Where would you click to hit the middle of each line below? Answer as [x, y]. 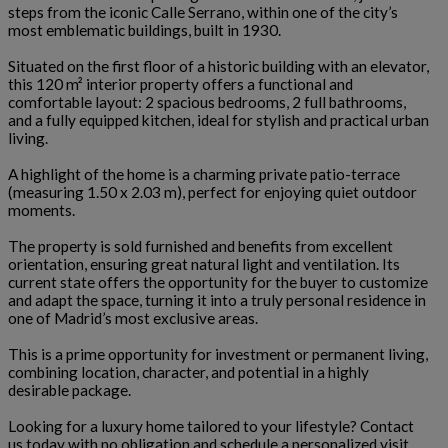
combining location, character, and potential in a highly [188, 372]
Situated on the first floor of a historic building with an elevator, [218, 66]
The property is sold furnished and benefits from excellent [200, 246]
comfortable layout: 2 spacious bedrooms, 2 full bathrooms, [207, 102]
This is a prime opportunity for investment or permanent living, [218, 354]
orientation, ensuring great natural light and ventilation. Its [204, 264]
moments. [41, 210]
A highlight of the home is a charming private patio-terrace [204, 174]
